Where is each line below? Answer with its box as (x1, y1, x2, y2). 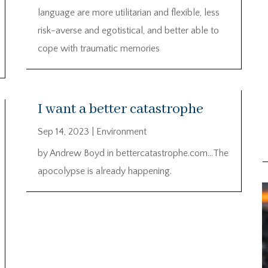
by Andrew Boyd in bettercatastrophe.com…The (37, 147, 229, 159)
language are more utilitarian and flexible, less (37, 7, 220, 19)
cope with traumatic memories (37, 43, 160, 54)
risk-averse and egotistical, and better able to (37, 25, 219, 36)
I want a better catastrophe (37, 100, 203, 118)
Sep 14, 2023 (37, 126, 89, 137)
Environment (96, 126, 147, 137)
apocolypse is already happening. (37, 165, 172, 176)
